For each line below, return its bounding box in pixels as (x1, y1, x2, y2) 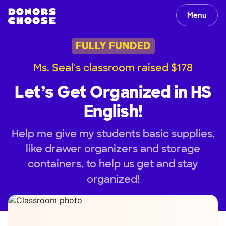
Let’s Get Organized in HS (15, 81, 211, 103)
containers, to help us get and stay (28, 157, 198, 171)
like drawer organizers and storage (26, 142, 200, 155)
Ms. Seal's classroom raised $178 (33, 61, 193, 74)
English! (83, 100, 143, 122)
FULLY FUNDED (75, 39, 151, 53)
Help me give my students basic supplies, (11, 127, 215, 140)
